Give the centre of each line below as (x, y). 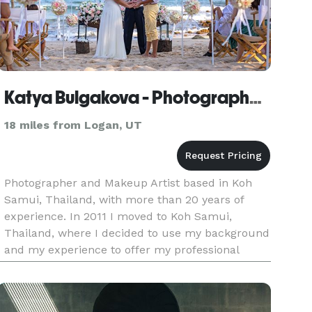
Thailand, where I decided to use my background (137, 233)
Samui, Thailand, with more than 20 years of (124, 200)
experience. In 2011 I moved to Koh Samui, (118, 216)
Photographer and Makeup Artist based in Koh (128, 183)
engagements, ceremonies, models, (100, 283)
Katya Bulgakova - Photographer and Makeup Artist (256, 97)
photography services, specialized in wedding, (127, 266)
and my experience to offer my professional (122, 250)
